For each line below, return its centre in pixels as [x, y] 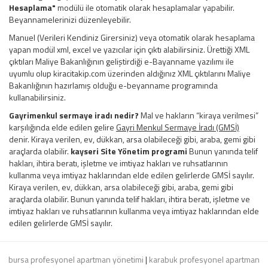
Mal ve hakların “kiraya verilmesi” [199, 115]
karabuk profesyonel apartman [204, 259]
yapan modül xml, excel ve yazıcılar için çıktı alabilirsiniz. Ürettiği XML [129, 49]
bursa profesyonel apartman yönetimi [76, 259]
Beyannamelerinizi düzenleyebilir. [70, 19]
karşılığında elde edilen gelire [63, 127]
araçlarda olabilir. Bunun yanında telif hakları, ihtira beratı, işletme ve [130, 199]
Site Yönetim [125, 151]
